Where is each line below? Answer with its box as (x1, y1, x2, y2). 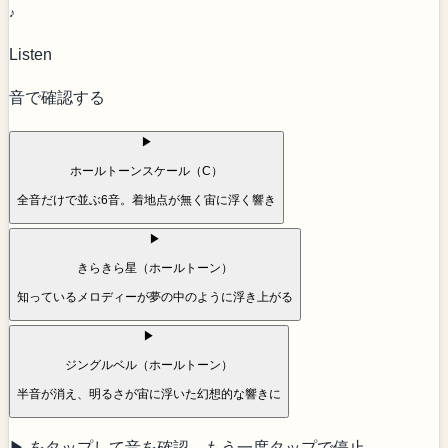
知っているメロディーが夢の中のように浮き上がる (17, 290, 293, 305)
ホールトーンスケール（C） (70, 164, 223, 179)
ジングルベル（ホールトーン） (65, 358, 233, 373)
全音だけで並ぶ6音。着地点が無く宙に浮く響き (17, 193, 276, 208)
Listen (9, 46, 52, 64)
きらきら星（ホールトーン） (77, 261, 233, 276)
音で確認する (9, 89, 105, 107)
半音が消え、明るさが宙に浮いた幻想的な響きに (17, 387, 281, 402)
